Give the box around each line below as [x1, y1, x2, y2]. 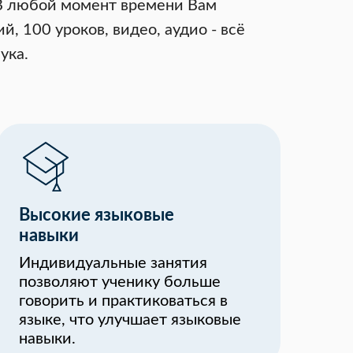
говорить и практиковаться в [19, 293, 228, 309]
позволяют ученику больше [19, 274, 221, 290]
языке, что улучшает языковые [19, 312, 241, 328]
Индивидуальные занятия [19, 255, 207, 271]
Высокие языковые [19, 206, 174, 224]
